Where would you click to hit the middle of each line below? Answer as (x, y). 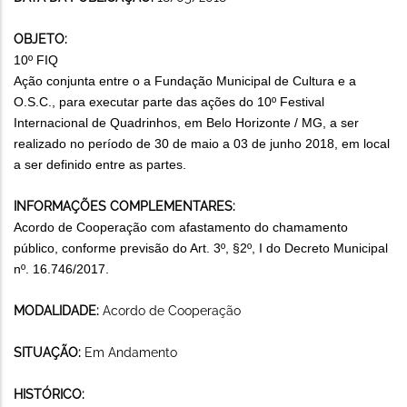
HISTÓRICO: (49, 394)
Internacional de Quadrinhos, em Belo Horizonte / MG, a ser (186, 122)
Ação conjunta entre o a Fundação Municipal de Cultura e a (185, 80)
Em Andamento (131, 352)
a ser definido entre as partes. (100, 164)
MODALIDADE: (58, 310)
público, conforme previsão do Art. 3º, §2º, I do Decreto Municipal (201, 248)
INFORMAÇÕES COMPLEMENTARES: (124, 206)
